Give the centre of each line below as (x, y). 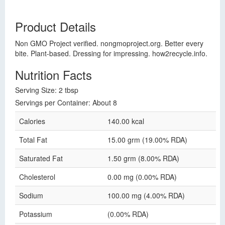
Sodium (31, 195)
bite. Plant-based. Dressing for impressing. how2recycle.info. (111, 53)
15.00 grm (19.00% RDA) (147, 140)
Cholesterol (37, 177)
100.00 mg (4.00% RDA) (146, 195)
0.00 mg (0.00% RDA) (142, 177)
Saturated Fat (41, 158)
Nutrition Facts (53, 75)
